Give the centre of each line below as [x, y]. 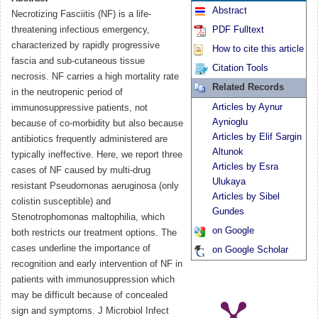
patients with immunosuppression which [93, 280]
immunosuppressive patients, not [79, 108]
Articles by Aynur [247, 108]
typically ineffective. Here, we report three [97, 155]
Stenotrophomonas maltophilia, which [88, 218]
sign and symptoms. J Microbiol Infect [90, 311]
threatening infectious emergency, [81, 30]
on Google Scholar [250, 250]
